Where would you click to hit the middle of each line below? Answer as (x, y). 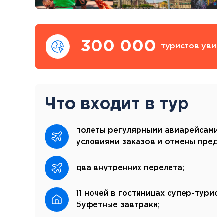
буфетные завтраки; (118, 205)
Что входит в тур (117, 104)
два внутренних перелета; (130, 168)
